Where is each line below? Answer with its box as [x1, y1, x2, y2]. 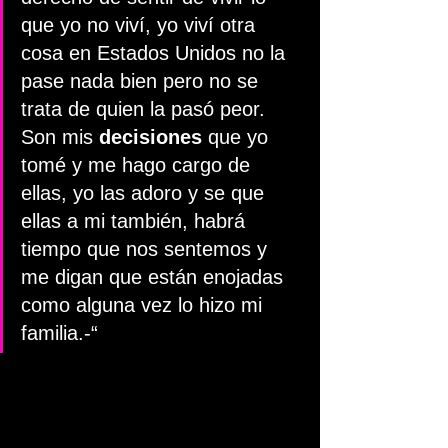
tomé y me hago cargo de [21, 154, 256, 176]
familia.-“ [21, 322, 98, 344]
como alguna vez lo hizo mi [21, 294, 268, 316]
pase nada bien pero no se [21, 70, 264, 92]
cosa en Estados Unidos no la [21, 42, 291, 64]
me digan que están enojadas [21, 266, 289, 288]
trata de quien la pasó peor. [21, 98, 271, 120]
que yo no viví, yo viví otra [21, 14, 261, 36]
